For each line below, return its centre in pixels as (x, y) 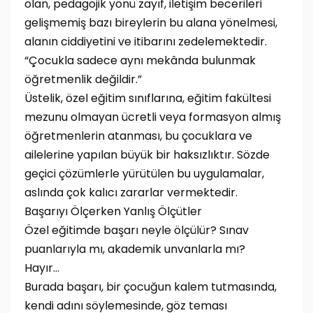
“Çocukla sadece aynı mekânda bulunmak (140, 60)
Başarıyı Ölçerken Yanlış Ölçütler (113, 211)
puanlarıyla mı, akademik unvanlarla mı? (135, 249)
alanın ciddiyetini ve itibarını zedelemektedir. (146, 42)
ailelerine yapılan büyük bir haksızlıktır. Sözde (147, 155)
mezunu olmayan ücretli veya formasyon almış (153, 117)
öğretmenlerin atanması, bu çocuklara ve (138, 136)
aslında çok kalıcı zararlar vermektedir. (131, 192)
